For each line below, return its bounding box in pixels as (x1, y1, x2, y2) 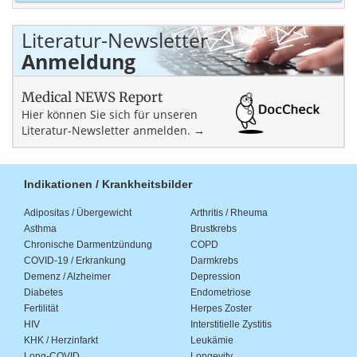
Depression (190, 271, 241, 283)
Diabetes (24, 287, 63, 299)
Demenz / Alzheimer (24, 271, 111, 283)
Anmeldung (22, 48, 135, 76)
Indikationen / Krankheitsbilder (24, 178, 192, 191)
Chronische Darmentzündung (24, 239, 152, 251)
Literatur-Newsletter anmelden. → (22, 123, 205, 139)
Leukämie (190, 335, 233, 347)
